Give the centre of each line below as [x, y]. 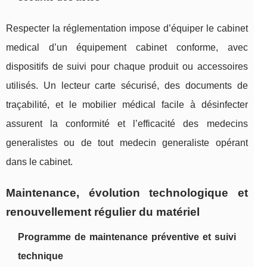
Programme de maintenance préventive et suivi [127, 237]
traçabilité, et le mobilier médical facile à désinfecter [127, 105]
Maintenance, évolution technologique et [127, 193]
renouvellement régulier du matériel [103, 212]
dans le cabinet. [39, 162]
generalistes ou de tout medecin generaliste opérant [127, 143]
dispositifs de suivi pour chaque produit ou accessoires [127, 67]
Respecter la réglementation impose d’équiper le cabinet [127, 29]
